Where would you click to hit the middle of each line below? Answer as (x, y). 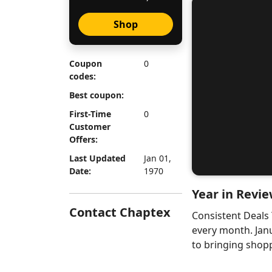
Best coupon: (97, 95)
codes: (83, 76)
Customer (90, 127)
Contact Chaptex (120, 212)
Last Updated (97, 158)
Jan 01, (157, 158)
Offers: (83, 139)
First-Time (90, 114)
